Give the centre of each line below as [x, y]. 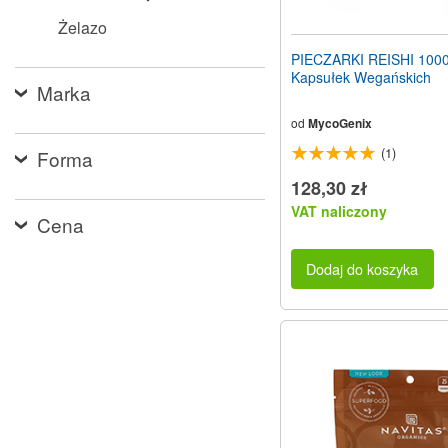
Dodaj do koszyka [362, 269]
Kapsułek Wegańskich [361, 76]
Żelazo [82, 27]
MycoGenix [340, 122]
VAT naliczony [339, 210]
